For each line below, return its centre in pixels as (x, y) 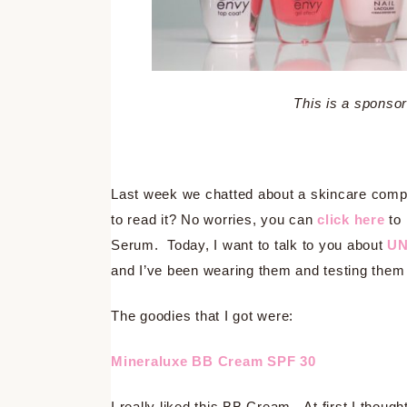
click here (351, 219)
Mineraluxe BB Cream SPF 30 (216, 361)
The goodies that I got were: (202, 315)
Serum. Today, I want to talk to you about (249, 244)
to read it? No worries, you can (214, 219)
